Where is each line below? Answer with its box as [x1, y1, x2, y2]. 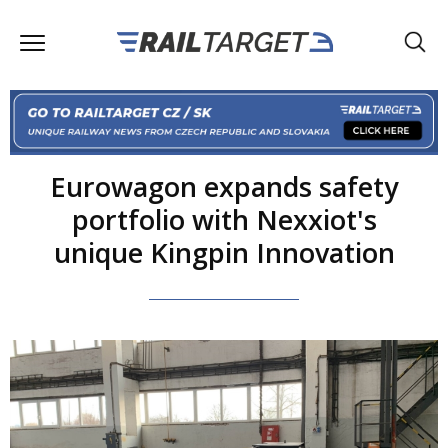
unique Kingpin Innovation [53, 233, 395, 271]
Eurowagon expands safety [50, 167, 398, 205]
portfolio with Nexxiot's [71, 200, 377, 238]
